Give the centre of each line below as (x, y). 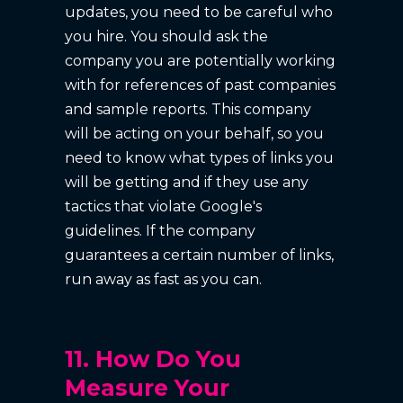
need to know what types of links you (200, 157)
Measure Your (148, 387)
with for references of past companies (201, 85)
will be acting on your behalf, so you (195, 133)
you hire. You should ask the (167, 36)
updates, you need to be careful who (199, 12)
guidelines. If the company (161, 230)
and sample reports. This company (188, 109)
